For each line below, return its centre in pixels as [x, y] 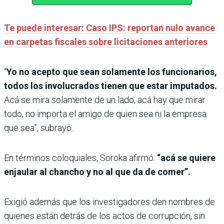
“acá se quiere [186, 158]
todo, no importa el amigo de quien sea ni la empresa [105, 114]
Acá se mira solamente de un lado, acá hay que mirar [105, 100]
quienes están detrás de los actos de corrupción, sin [104, 216]
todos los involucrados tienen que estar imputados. [110, 86]
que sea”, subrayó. [38, 128]
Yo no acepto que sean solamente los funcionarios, [112, 72]
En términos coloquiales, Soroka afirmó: [80, 158]
